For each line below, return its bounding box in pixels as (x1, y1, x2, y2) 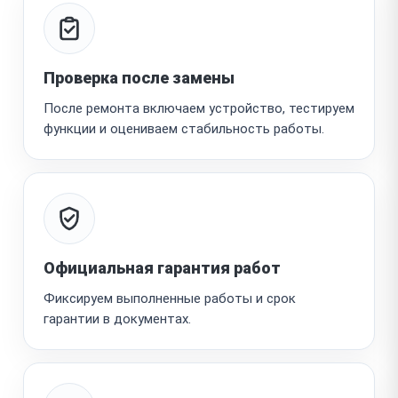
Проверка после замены (44, 68, 235, 87)
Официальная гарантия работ (44, 258, 281, 277)
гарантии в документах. (44, 310, 191, 327)
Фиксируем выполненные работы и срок (44, 290, 296, 306)
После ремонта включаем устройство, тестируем (44, 99, 354, 116)
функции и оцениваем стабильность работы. (44, 120, 324, 137)
